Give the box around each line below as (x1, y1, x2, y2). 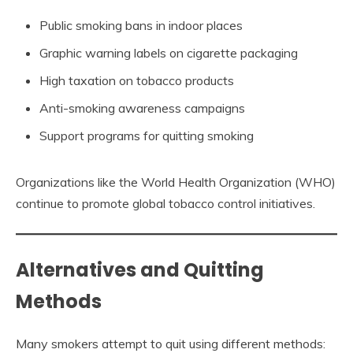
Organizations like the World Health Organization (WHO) (16, 173, 336, 190)
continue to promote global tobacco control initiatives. (16, 195, 315, 211)
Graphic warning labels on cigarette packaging (39, 44, 298, 61)
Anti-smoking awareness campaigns (39, 99, 245, 116)
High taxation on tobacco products (39, 72, 234, 88)
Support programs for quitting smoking (39, 127, 254, 143)
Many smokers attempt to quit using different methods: (16, 335, 325, 351)
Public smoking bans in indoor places (39, 17, 243, 33)
